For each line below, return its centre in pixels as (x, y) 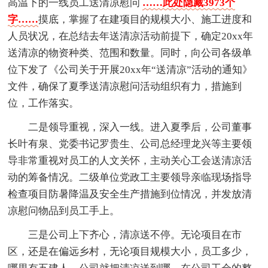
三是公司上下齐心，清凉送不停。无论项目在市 (135, 235)
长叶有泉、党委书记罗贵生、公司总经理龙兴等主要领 (130, 144)
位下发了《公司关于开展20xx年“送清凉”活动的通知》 (130, 70)
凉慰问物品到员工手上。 (64, 211)
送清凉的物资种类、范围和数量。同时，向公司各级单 (130, 53)
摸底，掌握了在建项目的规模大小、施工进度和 (145, 20)
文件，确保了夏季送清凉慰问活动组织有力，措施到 (125, 87)
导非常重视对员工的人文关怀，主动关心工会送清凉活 (130, 161)
